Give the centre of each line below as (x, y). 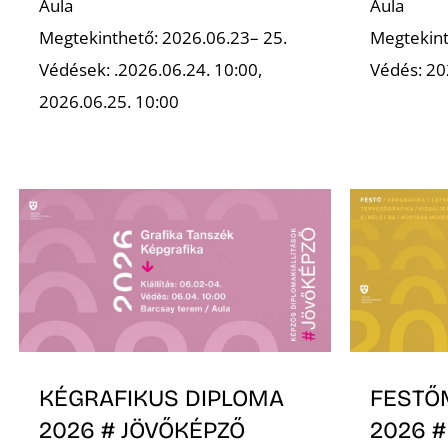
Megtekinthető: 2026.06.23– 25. (163, 38)
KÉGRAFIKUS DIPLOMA (162, 397)
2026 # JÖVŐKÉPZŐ (142, 429)
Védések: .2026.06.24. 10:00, (151, 70)
